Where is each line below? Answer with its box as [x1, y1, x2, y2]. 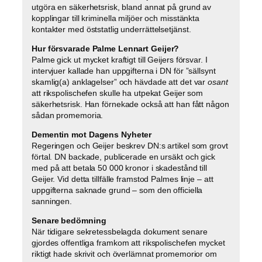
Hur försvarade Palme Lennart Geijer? [32, 43, 180, 53]
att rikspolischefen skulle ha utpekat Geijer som [32, 88, 204, 98]
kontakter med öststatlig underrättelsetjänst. [32, 24, 191, 34]
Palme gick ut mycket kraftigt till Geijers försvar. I [32, 54, 208, 64]
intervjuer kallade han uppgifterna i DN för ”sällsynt [32, 65, 216, 75]
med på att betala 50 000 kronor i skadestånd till [32, 163, 208, 173]
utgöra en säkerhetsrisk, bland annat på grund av [32, 2, 212, 12]
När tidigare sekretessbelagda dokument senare [32, 226, 208, 236]
